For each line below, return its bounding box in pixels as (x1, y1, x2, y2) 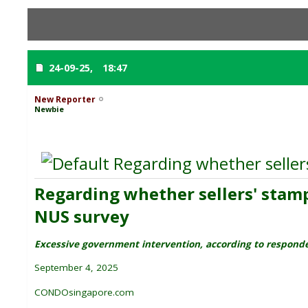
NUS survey (34, 204, 129, 228)
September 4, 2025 (34, 261, 118, 274)
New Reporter (34, 93, 96, 105)
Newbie (34, 103, 64, 114)
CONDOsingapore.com (34, 285, 134, 298)
